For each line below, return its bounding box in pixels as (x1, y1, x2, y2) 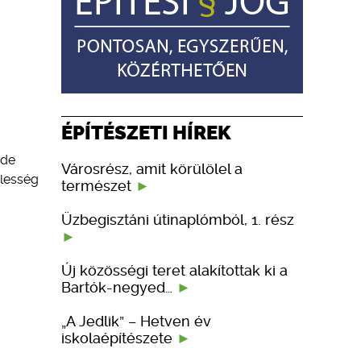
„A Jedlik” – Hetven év (61, 312, 211, 330)
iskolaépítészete (61, 329, 176, 346)
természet (61, 176, 135, 194)
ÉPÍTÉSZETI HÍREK (61, 120, 231, 144)
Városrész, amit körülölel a (61, 160, 243, 177)
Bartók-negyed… (61, 278, 176, 296)
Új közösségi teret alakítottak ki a (61, 261, 288, 279)
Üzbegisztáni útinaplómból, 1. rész (61, 210, 294, 228)
